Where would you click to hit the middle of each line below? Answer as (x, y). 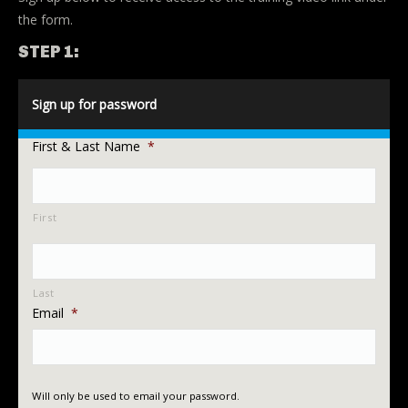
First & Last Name (86, 146)
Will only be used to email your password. (136, 395)
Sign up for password (94, 104)
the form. (46, 19)
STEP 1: (49, 51)
